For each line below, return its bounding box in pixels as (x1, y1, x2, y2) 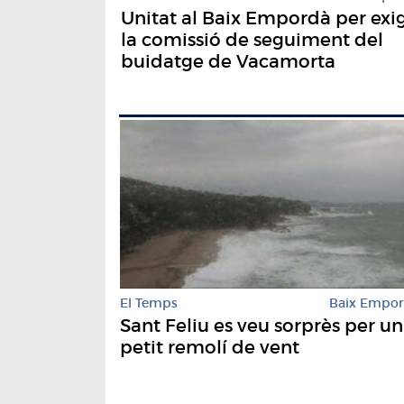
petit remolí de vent (120, 335, 299, 358)
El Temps (120, 294, 178, 311)
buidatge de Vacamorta (121, 50, 335, 73)
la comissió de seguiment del (121, 29, 383, 51)
